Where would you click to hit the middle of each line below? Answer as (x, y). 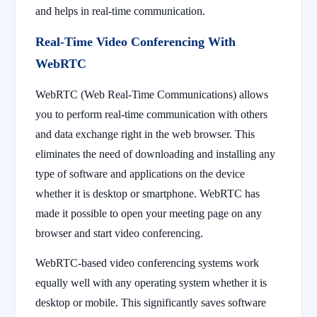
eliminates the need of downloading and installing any (155, 154)
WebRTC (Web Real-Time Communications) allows (152, 94)
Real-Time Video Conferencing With (136, 41)
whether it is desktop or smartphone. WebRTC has (148, 193)
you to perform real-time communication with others (151, 114)
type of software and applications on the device (140, 173)
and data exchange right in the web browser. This (145, 134)
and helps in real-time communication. (120, 11)
